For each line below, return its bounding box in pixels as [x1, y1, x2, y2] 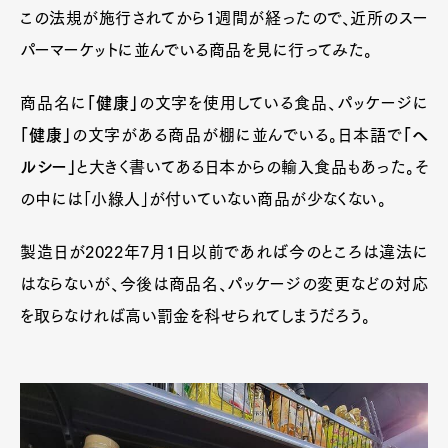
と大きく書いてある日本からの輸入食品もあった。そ [76, 159, 428, 176]
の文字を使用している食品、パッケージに [138, 95, 428, 112]
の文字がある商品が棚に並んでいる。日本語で [71, 127, 403, 144]
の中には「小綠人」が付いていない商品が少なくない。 [20, 191, 387, 208]
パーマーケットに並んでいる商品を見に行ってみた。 [20, 42, 373, 59]
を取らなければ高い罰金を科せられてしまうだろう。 [20, 308, 371, 325]
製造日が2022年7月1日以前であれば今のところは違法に [20, 244, 428, 261]
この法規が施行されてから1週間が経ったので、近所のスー [20, 10, 428, 27]
